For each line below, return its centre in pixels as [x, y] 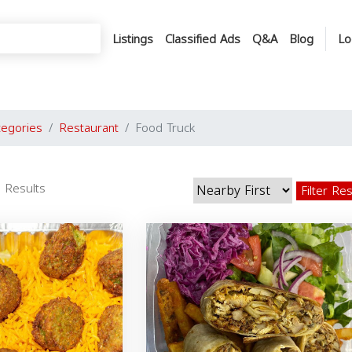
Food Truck [165, 128]
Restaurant [89, 128]
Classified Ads [203, 39]
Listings [133, 39]
